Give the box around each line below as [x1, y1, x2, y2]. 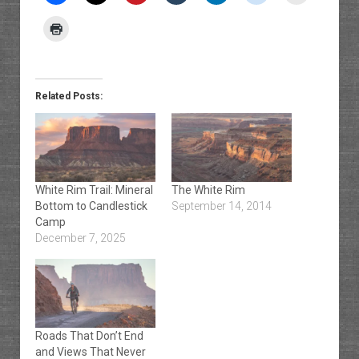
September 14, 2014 [171, 200, 272, 213]
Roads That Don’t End [34, 329, 143, 343]
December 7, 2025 [34, 232, 126, 245]
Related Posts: [34, 91, 103, 103]
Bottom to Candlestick [34, 200, 147, 213]
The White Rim [171, 184, 245, 197]
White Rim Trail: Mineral [34, 184, 153, 197]
